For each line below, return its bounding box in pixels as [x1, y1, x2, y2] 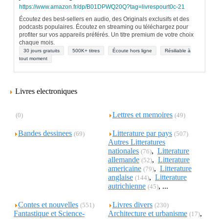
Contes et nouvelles [18, 200, 78, 209]
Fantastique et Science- [14, 209, 85, 218]
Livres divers [112, 200, 153, 209]
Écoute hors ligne [112, 48, 152, 53]
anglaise [108, 173, 133, 181]
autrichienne [108, 182, 146, 190]
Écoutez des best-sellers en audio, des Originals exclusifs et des [19, 16, 189, 22]
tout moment [19, 56, 47, 61]
